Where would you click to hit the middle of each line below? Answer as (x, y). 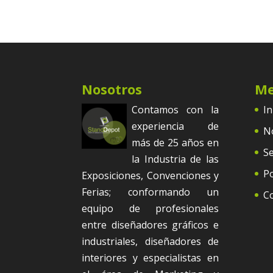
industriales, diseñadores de (150, 241)
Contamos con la (175, 109)
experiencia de (175, 126)
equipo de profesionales (150, 208)
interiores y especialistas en (150, 257)
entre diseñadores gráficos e (150, 225)
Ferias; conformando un (150, 192)
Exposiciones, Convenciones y (150, 175)
